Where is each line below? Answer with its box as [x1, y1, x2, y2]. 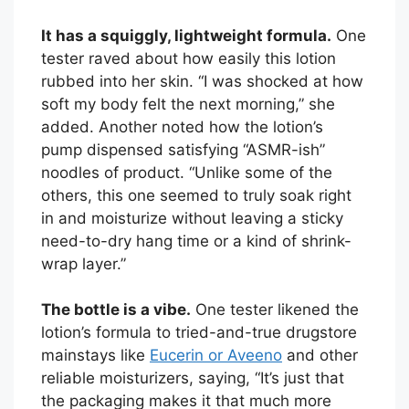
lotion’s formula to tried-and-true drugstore [41, 323, 357, 342]
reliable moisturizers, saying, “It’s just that [41, 369, 344, 388]
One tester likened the [191, 300, 359, 320]
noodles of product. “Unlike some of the [41, 163, 332, 182]
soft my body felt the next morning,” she [41, 94, 335, 113]
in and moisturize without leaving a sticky [41, 208, 343, 227]
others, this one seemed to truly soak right [41, 185, 351, 204]
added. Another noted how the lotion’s [41, 117, 323, 136]
